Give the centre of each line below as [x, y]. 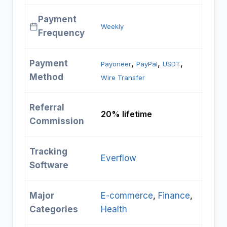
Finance [174, 196]
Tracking [48, 152]
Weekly [112, 27]
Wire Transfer [123, 78]
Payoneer [116, 64]
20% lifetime [126, 114]
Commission [57, 121]
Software [49, 165]
